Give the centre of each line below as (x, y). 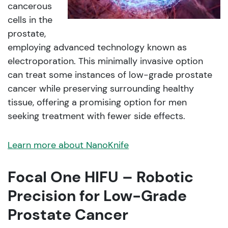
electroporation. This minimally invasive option (105, 61)
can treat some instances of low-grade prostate (110, 75)
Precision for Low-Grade (97, 196)
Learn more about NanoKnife (68, 145)
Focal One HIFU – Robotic (101, 177)
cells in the (30, 20)
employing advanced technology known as (97, 48)
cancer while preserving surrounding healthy (101, 89)
